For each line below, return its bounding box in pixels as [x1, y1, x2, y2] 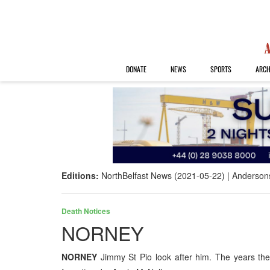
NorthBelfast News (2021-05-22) [101, 169, 225, 182]
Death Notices [61, 206, 110, 217]
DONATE [125, 64, 146, 74]
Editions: [61, 169, 101, 182]
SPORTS [210, 64, 231, 74]
